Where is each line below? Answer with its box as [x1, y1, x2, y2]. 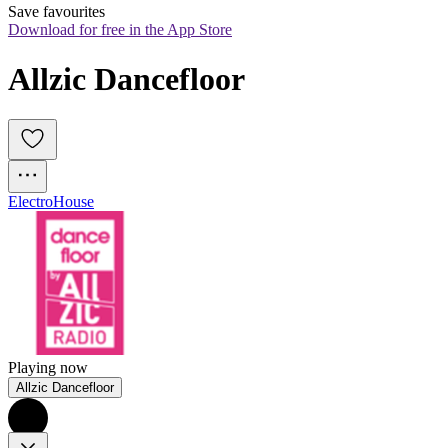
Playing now [8, 359, 88, 377]
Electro [8, 193, 53, 211]
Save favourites [8, 3, 105, 21]
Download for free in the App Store [8, 21, 232, 39]
